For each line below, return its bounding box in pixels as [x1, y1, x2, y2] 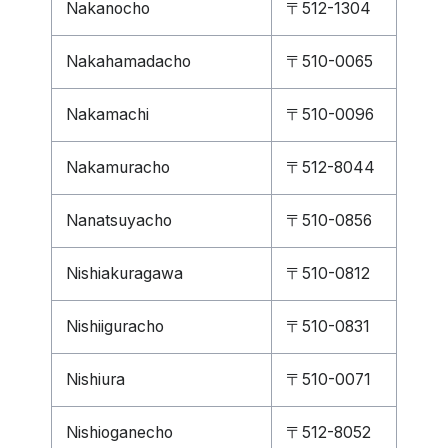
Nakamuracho [66, 158, 170, 177]
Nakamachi [66, 105, 149, 124]
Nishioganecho [66, 423, 173, 442]
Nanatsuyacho [66, 211, 172, 230]
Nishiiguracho [66, 317, 164, 336]
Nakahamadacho [66, 52, 191, 71]
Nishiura [66, 370, 125, 389]
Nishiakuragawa [66, 264, 183, 283]
